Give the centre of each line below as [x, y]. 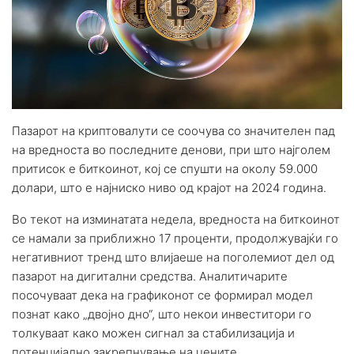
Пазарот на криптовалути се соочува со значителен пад [173, 130]
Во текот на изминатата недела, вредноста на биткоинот [176, 219]
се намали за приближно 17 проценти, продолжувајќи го [175, 238]
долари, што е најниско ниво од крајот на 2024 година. [169, 187]
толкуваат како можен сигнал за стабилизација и [153, 333]
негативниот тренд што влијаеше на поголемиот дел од [173, 257]
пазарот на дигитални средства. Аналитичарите [150, 276]
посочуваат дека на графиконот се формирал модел [162, 295]
